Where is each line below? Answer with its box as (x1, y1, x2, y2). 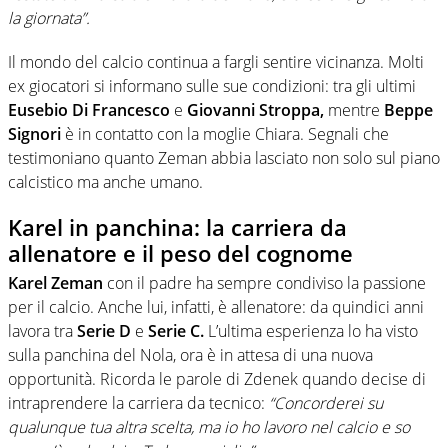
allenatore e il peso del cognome (8, 237, 353, 268)
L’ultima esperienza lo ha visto (204, 320, 418, 343)
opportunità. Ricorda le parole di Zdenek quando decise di (8, 368, 426, 391)
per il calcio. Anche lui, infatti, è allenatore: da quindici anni (8, 296, 424, 319)
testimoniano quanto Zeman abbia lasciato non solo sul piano (8, 146, 440, 169)
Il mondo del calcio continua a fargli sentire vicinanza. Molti (8, 50, 424, 73)
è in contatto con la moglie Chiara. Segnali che (61, 122, 389, 145)
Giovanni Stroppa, (187, 98, 324, 121)
